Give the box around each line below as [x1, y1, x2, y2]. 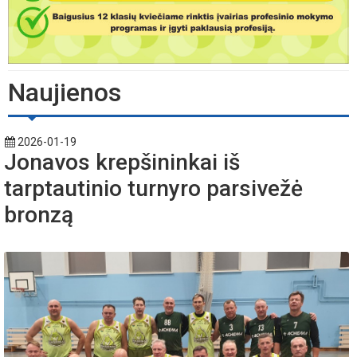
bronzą [4, 202, 73, 229]
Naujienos [8, 77, 121, 108]
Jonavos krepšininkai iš [4, 149, 240, 176]
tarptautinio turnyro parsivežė [4, 175, 303, 202]
